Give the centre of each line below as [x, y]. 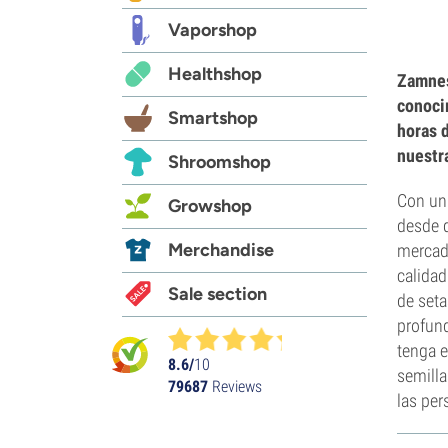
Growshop [210, 205]
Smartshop [213, 117]
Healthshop [215, 73]
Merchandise [221, 249]
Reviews [235, 386]
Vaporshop [212, 29]
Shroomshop [219, 161]
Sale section [217, 293]
